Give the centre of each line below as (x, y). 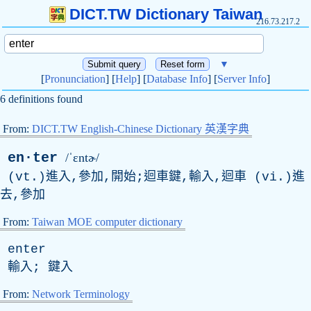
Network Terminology (81, 294)
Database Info (177, 79)
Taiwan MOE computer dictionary (107, 222)
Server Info (242, 79)
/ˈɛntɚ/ (82, 158)
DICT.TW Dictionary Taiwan (166, 14)
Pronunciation (75, 79)
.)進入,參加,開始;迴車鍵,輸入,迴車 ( (146, 177)
